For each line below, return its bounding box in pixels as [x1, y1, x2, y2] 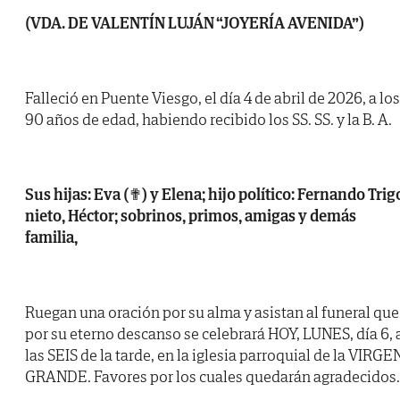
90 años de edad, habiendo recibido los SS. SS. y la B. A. [25, 109, 392, 130]
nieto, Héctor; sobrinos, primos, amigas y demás [25, 205, 356, 227]
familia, [25, 227, 78, 248]
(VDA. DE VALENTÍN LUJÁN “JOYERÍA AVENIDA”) [25, 12, 364, 34]
